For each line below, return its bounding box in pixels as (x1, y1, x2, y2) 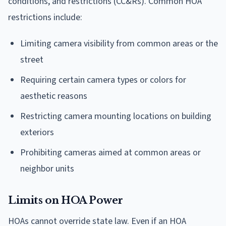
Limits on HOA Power (8, 194, 123, 207)
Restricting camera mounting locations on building (20, 110, 211, 123)
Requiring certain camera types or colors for (20, 74, 186, 87)
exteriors (20, 126, 54, 139)
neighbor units (20, 162, 74, 176)
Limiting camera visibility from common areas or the (20, 37, 218, 50)
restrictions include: (8, 11, 82, 24)
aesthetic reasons (20, 90, 87, 103)
